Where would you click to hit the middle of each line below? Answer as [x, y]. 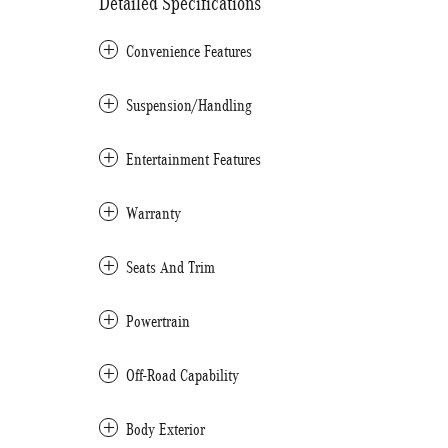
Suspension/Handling [189, 105]
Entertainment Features [193, 159]
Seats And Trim [170, 267]
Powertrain [158, 321]
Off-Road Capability [182, 375]
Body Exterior [165, 429]
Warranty [153, 213]
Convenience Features [189, 51]
